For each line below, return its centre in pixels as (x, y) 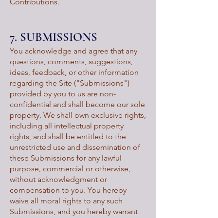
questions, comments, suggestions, (71, 62)
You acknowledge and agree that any (73, 51)
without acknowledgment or (58, 179)
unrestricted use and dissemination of (75, 147)
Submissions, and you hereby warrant (74, 211)
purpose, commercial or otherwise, (70, 169)
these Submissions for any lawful (66, 158)
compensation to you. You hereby (68, 190)
